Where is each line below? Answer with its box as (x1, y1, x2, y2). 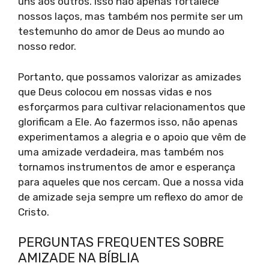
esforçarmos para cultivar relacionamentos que (18, 100, 246, 113)
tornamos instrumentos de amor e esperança (18, 160, 235, 173)
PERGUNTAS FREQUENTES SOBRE (18, 234, 224, 251)
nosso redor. (18, 40, 76, 53)
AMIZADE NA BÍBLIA (18, 250, 139, 267)
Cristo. (18, 205, 49, 218)
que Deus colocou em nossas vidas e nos (18, 85, 212, 98)
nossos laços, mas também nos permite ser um (18, 10, 243, 23)
